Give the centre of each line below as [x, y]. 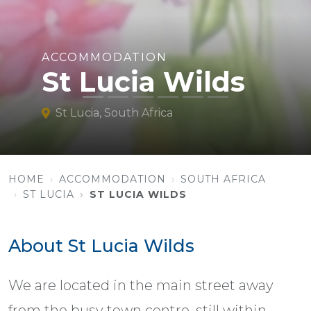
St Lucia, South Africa [114, 113]
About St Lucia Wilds [101, 246]
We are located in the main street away [141, 286]
